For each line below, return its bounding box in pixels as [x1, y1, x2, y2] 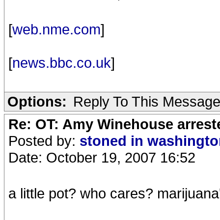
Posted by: [8, 133, 80, 149]
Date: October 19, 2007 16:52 [8, 149, 195, 165]
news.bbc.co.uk [12, 55, 111, 71]
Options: [7, 93, 67, 110]
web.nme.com [12, 21, 101, 37]
